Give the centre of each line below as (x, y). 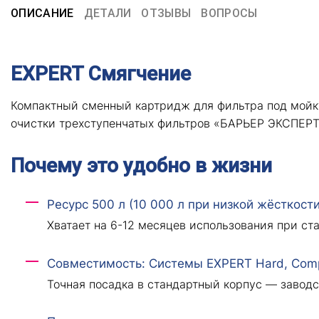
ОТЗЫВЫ (166, 14)
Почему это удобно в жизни (141, 166)
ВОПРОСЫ (229, 14)
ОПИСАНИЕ (42, 14)
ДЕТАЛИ (108, 14)
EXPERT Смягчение (101, 74)
